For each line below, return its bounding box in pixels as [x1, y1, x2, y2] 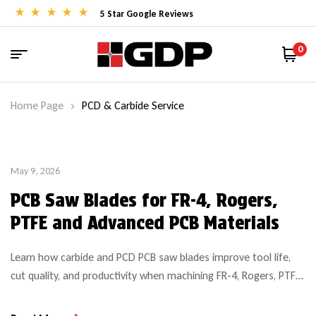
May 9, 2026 [11, 164, 60, 177]
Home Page [11, 98, 63, 112]
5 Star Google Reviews [99, 8, 193, 19]
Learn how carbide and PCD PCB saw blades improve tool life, [11, 250, 291, 264]
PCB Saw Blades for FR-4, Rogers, [11, 188, 278, 211]
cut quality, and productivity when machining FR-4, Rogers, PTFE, [11, 268, 303, 282]
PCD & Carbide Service [82, 98, 184, 112]
